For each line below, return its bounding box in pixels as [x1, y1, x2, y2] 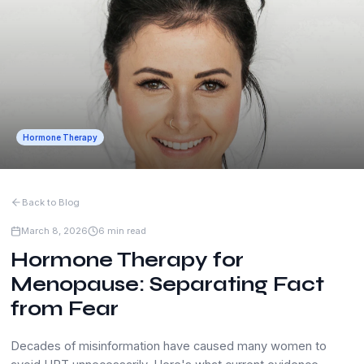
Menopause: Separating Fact [11, 272, 324, 297]
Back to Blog [22, 196, 80, 208]
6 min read [98, 225, 146, 236]
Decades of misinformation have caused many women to [11, 338, 327, 353]
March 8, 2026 [21, 225, 88, 236]
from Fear [11, 297, 119, 321]
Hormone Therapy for [11, 248, 244, 272]
